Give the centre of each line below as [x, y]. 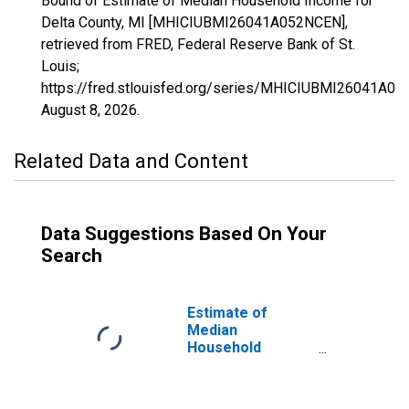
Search [72, 256]
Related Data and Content [131, 161]
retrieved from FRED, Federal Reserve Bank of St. [198, 44]
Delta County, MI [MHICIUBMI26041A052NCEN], [194, 22]
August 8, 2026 [89, 110]
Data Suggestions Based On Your [184, 234]
